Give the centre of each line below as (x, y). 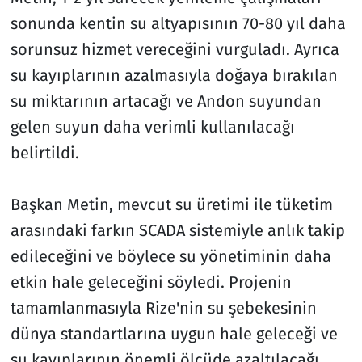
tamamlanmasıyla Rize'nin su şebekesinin (163, 307)
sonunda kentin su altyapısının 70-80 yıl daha (178, 23)
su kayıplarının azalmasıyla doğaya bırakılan (174, 75)
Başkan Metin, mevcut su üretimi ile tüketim (171, 204)
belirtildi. (44, 152)
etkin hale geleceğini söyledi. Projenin (151, 282)
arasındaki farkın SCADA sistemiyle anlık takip (177, 230)
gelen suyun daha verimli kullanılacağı (152, 126)
